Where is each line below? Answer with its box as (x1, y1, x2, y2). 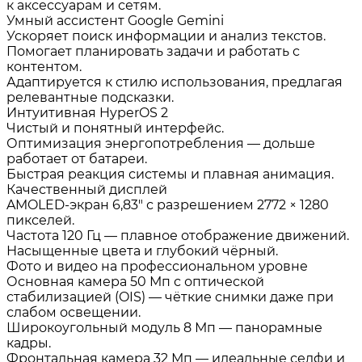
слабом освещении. (6, 305, 141, 320)
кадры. (6, 335, 51, 351)
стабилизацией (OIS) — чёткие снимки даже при (6, 289, 334, 305)
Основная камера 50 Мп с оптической (6, 274, 264, 289)
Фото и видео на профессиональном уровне (6, 259, 308, 274)
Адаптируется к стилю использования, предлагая (6, 74, 343, 90)
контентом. (6, 59, 82, 74)
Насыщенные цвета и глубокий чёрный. (6, 243, 278, 259)
